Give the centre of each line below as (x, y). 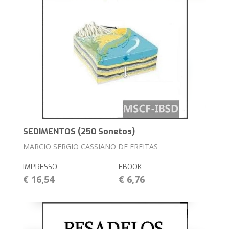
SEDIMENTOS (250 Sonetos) (79, 132)
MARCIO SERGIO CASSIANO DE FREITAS (91, 147)
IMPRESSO (40, 167)
